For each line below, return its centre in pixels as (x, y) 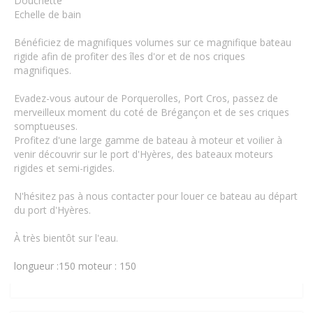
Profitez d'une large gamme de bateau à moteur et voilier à (148, 140)
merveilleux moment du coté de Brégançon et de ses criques (152, 112)
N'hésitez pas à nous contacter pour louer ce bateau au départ (156, 196)
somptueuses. (46, 126)
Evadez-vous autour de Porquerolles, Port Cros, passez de (146, 98)
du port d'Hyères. (52, 210)
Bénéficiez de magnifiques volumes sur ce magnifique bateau (153, 42)
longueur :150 (45, 265)
